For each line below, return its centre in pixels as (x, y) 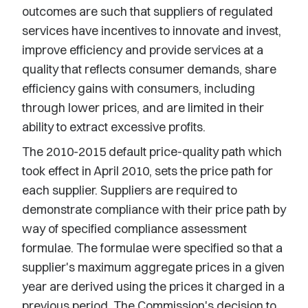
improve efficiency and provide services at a (143, 50)
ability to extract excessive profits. (114, 127)
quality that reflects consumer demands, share (149, 69)
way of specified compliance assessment (134, 229)
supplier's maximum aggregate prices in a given (153, 267)
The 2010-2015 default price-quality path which (152, 152)
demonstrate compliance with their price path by (154, 209)
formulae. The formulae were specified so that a (152, 248)
